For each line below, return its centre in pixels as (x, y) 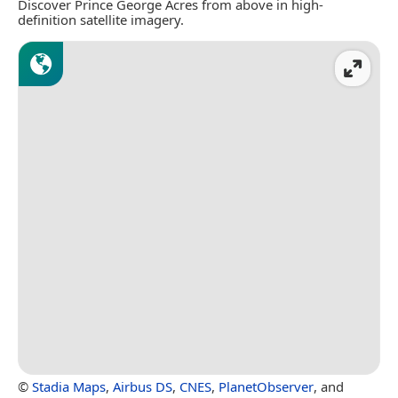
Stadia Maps (69, 386)
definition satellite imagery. (101, 20)
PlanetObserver (266, 386)
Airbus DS (143, 386)
